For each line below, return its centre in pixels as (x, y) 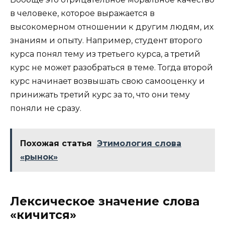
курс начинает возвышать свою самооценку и (107, 81)
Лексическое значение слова (105, 202)
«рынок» (39, 157)
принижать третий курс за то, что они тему (100, 94)
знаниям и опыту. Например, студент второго (106, 40)
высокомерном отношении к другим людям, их (112, 27)
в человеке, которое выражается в (82, 13)
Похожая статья (56, 144)
